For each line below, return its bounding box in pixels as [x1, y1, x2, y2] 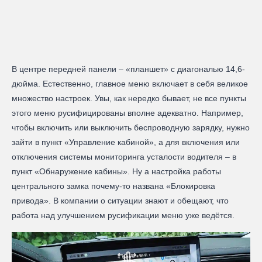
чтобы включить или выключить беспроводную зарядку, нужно [12, 123, 250, 133]
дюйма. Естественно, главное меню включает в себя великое [12, 79, 248, 89]
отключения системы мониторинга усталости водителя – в [12, 152, 236, 162]
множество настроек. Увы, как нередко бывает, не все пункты [12, 94, 246, 104]
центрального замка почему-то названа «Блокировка [12, 181, 215, 191]
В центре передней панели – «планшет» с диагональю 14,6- [12, 64, 245, 74]
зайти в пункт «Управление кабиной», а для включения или [12, 137, 240, 147]
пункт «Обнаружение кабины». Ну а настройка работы [12, 167, 221, 177]
